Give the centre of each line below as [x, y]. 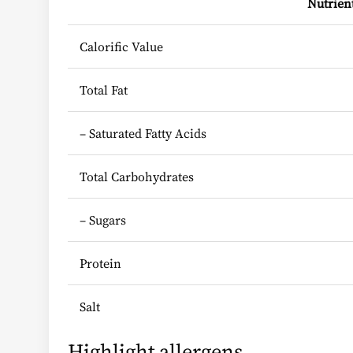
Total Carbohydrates [137, 176]
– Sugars [103, 219]
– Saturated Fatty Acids [143, 133]
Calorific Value [121, 46]
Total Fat [104, 89]
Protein [100, 263]
